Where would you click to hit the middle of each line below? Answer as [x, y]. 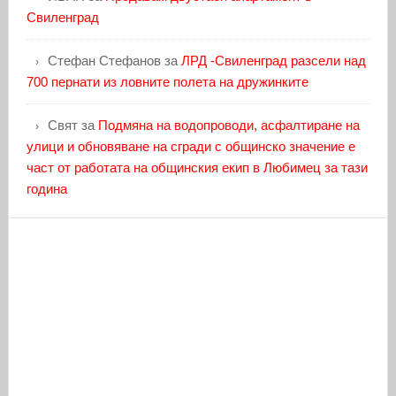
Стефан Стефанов [104, 61]
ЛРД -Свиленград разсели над [273, 61]
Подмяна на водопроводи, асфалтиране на [228, 126]
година [46, 189]
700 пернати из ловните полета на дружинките [167, 82]
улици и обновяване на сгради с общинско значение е [190, 147]
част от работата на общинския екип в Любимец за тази [197, 168]
